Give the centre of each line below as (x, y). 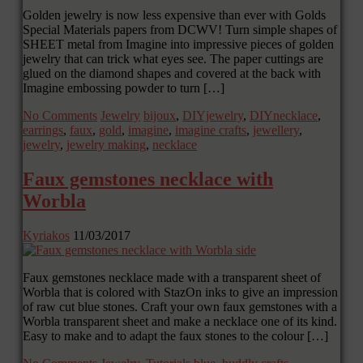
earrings (43, 130)
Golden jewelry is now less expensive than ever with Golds (174, 15)
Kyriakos (46, 235)
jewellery (276, 130)
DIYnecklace (284, 115)
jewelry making (106, 144)
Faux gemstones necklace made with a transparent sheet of (172, 277)
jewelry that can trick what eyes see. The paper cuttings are (173, 58)
